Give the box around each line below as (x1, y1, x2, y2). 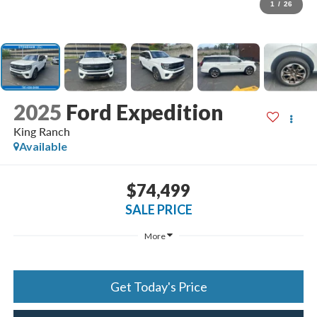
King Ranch (13, 124, 70, 138)
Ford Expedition (65, 98, 224, 125)
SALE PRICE (125, 202, 192, 218)
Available (18, 139, 67, 153)
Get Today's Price (110, 279, 207, 294)
